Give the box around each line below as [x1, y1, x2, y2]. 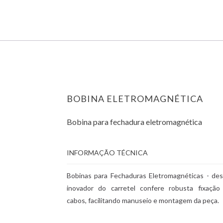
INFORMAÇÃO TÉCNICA [66, 148, 148, 157]
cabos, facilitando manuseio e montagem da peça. [66, 196, 219, 205]
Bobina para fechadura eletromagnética [66, 117, 202, 126]
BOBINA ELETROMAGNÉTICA [66, 93, 203, 104]
